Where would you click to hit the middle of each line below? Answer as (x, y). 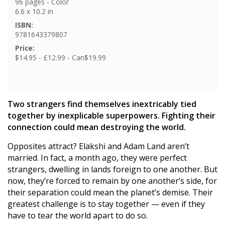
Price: (25, 48)
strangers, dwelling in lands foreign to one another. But (113, 169)
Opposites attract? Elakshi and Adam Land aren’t (98, 146)
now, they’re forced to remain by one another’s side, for (112, 181)
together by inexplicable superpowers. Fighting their (111, 115)
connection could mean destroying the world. (97, 127)
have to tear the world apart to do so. (78, 215)
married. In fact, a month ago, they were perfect (97, 157)
